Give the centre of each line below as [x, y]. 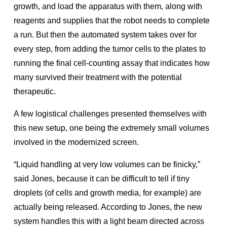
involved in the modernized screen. [77, 142]
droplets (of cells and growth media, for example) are [107, 193]
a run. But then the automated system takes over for [105, 34]
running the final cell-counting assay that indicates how [112, 63]
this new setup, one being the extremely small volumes [111, 128]
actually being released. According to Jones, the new [108, 207]
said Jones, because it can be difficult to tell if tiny [102, 178]
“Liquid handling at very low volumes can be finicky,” [107, 164]
